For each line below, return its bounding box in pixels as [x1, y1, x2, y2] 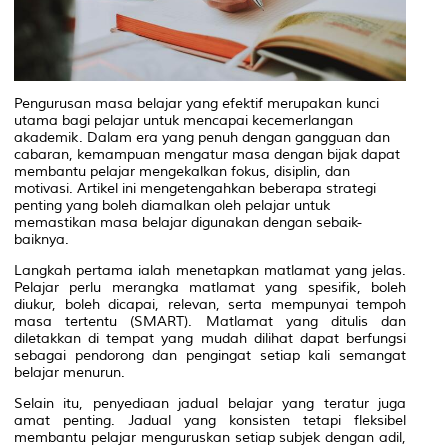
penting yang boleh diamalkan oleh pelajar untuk [14, 196, 330, 214]
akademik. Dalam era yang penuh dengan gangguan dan [14, 128, 390, 146]
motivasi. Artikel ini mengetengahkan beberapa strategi [14, 179, 376, 197]
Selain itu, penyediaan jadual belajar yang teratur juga [14, 394, 406, 412]
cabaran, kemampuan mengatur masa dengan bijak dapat [14, 145, 400, 163]
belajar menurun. [14, 363, 125, 381]
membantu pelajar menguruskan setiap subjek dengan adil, [14, 428, 406, 446]
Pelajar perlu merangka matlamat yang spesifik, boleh [14, 278, 406, 296]
